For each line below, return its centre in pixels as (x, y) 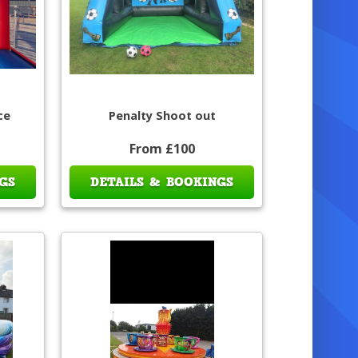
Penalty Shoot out (162, 116)
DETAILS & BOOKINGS (162, 183)
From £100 (162, 149)
